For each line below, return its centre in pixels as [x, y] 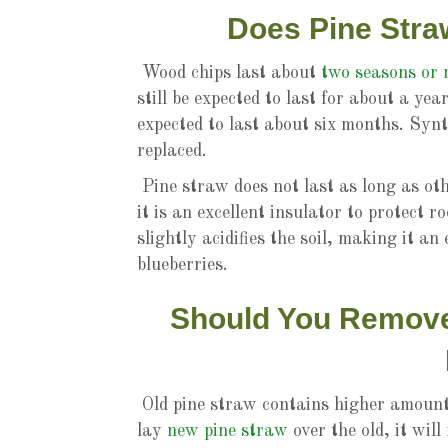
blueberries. [185, 264]
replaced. [174, 150]
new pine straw [227, 430]
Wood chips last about [229, 72]
